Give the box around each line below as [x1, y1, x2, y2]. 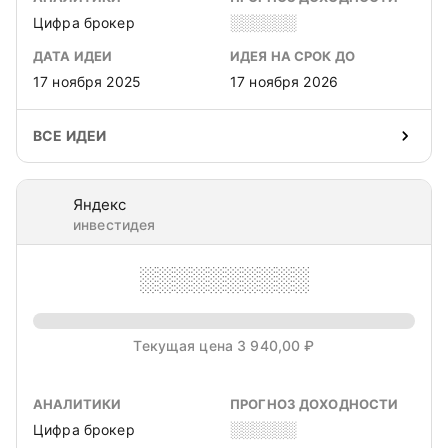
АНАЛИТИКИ [33, 396, 122, 412]
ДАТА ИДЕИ [33, 48, 113, 64]
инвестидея [73, 216, 156, 233]
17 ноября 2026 [230, 73, 338, 90]
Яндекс [73, 195, 126, 214]
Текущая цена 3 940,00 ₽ [133, 337, 315, 354]
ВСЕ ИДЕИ [33, 127, 107, 144]
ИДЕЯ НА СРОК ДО [230, 48, 355, 64]
